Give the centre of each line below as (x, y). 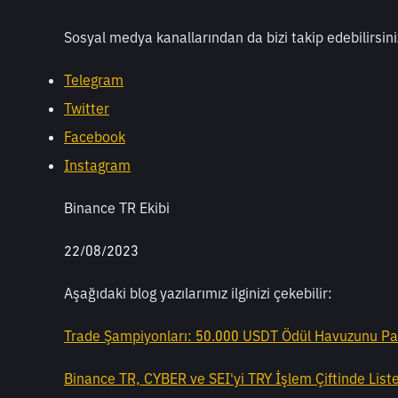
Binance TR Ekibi (117, 208)
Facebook (95, 137)
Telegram (94, 80)
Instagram (97, 166)
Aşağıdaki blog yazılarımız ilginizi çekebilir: (198, 294)
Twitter (87, 109)
